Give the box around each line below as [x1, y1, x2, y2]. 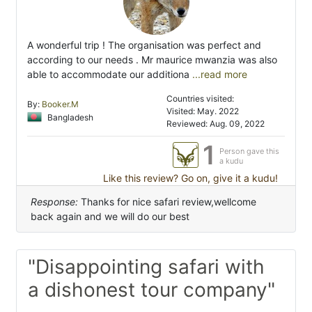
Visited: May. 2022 [166, 106, 239, 117]
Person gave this [219, 146, 279, 157]
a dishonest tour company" [28, 278, 275, 302]
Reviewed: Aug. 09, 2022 [166, 118, 265, 130]
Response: [31, 196, 78, 208]
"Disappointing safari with [28, 255, 265, 279]
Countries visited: [166, 93, 234, 104]
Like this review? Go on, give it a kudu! [100, 172, 278, 185]
